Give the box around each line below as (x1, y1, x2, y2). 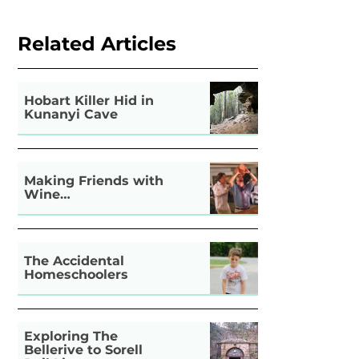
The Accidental (24, 253, 125, 269)
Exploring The (24, 329, 119, 345)
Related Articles (18, 31, 177, 55)
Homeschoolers (24, 267, 129, 283)
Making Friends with (24, 173, 164, 189)
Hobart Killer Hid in (24, 93, 155, 109)
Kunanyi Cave (24, 107, 119, 123)
